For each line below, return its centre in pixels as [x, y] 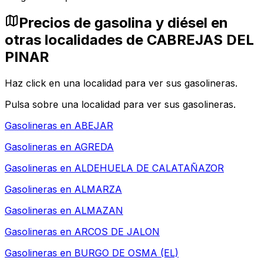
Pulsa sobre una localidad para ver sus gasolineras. [120, 105]
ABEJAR [94, 126]
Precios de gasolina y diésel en [123, 23]
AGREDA [94, 147]
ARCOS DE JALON [117, 232]
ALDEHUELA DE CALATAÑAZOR [149, 168]
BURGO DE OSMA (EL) [126, 253]
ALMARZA [98, 189]
